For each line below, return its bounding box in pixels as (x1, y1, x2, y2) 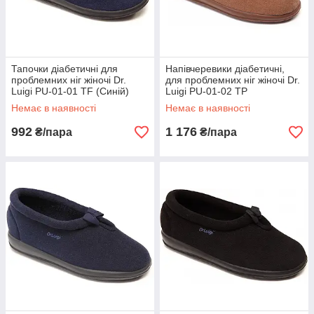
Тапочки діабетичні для (11, 63, 118, 74)
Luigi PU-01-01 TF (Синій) (11, 86, 129, 97)
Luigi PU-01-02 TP (165, 86, 247, 97)
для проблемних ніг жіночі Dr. (165, 74, 300, 86)
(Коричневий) (165, 97, 227, 108)
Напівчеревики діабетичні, (165, 63, 285, 74)
